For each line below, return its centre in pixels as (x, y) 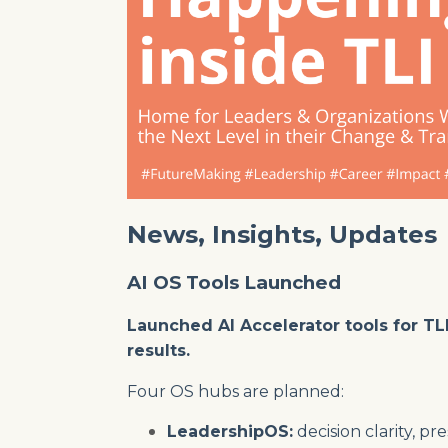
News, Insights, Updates (282, 234)
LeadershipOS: (230, 431)
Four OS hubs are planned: (235, 391)
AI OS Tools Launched (234, 282)
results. (158, 350)
